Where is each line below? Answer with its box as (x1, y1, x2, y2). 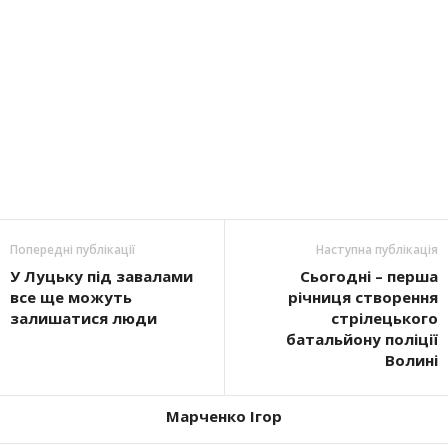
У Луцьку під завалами (10, 266, 193, 287)
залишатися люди (10, 308, 157, 329)
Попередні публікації (10, 241, 135, 259)
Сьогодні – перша (300, 266, 438, 287)
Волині (385, 350, 438, 371)
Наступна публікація (316, 241, 438, 259)
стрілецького (331, 308, 438, 329)
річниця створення (288, 287, 438, 308)
